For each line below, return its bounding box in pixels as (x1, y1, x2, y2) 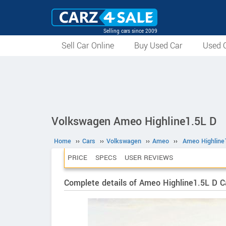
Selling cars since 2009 (103, 27, 157, 35)
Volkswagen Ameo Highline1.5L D (51, 114, 216, 130)
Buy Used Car (134, 40, 183, 51)
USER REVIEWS (125, 153, 173, 162)
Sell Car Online (62, 40, 114, 51)
